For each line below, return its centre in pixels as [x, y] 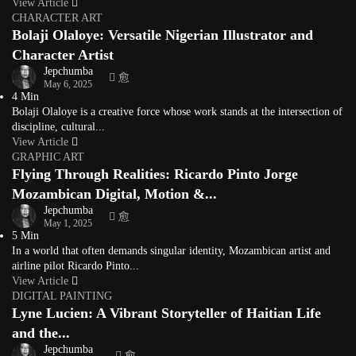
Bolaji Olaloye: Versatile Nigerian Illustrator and [163, 35]
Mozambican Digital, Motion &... [114, 194]
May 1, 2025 [68, 223]
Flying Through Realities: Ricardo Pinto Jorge [155, 174]
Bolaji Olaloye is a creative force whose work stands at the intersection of [177, 112]
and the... [41, 333]
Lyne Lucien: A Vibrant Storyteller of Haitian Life [166, 313]
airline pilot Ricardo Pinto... [75, 266]
